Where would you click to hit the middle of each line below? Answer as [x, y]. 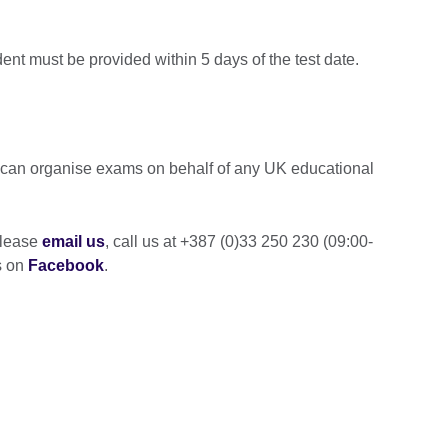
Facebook [66, 266]
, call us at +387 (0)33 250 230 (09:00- [239, 242]
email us [73, 242]
